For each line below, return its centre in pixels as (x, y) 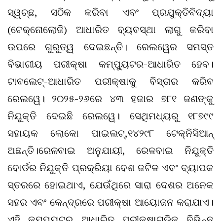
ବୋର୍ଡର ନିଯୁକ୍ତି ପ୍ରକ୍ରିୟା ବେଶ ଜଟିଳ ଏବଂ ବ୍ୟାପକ (110, 167)
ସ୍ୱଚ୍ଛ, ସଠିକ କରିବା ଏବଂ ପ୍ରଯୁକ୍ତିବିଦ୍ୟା (110, 12)
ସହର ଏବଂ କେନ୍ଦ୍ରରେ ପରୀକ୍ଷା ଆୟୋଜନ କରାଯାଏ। (110, 202)
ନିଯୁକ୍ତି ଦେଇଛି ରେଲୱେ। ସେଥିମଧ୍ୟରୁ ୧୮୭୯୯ (110, 115)
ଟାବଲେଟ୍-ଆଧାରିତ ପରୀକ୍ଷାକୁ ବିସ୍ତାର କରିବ (110, 81)
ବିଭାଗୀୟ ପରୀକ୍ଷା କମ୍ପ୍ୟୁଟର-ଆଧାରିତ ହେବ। (110, 64)
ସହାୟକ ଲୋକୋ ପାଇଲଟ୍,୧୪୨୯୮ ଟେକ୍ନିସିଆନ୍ (110, 133)
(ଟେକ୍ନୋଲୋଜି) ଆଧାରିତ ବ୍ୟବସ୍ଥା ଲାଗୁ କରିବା (110, 29)
